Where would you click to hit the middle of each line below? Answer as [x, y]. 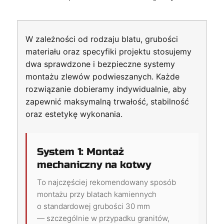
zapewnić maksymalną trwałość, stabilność [107, 101]
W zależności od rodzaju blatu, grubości [102, 39]
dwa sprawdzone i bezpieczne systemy [100, 64]
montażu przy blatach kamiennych [97, 194]
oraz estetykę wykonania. [74, 114]
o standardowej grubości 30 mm [93, 206]
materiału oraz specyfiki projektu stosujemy [108, 51]
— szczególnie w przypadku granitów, [103, 218]
